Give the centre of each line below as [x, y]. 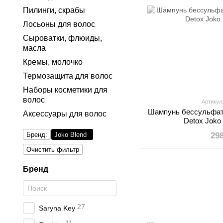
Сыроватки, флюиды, [62, 38]
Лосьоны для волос [59, 24]
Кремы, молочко [53, 62]
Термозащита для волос [68, 76]
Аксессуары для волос [65, 114]
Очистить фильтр [53, 150]
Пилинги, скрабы [54, 10]
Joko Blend [70, 135]
